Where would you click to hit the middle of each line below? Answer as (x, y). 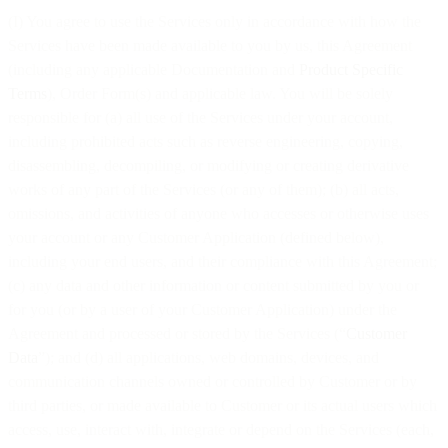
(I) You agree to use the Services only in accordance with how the (214, 21)
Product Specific (351, 69)
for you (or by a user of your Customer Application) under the (202, 309)
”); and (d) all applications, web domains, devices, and (208, 357)
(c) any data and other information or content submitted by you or (213, 285)
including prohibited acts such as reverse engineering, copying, (205, 141)
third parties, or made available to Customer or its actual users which (222, 405)
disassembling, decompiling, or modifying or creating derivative (208, 165)
